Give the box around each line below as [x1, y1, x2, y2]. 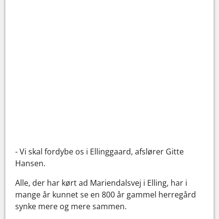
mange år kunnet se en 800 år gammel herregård [15, 189, 197, 200]
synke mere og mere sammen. [15, 200, 127, 212]
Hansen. [15, 157, 46, 169]
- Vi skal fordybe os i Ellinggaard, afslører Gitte [15, 146, 184, 157]
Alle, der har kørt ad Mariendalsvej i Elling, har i [15, 177, 188, 188]
